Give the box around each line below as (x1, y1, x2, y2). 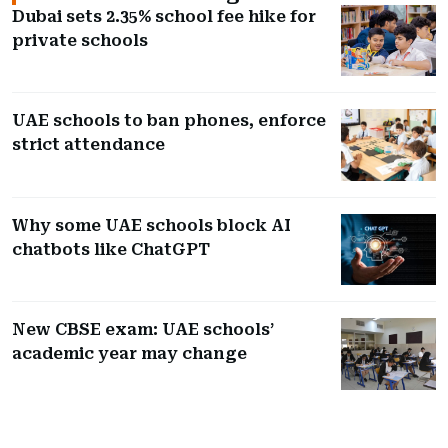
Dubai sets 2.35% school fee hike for (12, 6, 316, 26)
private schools (12, 30, 148, 50)
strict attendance (12, 135, 165, 155)
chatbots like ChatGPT (12, 239, 210, 259)
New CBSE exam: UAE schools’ (12, 320, 274, 340)
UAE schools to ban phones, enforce (12, 111, 326, 131)
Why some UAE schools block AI (12, 215, 291, 235)
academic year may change (12, 344, 247, 364)
